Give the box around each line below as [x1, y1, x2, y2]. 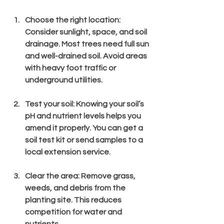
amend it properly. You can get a [25, 123, 144, 132]
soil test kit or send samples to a [25, 135, 144, 144]
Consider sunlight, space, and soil [25, 27, 148, 36]
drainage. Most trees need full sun [25, 39, 150, 48]
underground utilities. [25, 75, 102, 84]
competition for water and [25, 207, 123, 216]
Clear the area [25, 171, 78, 180]
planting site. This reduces [25, 195, 123, 204]
